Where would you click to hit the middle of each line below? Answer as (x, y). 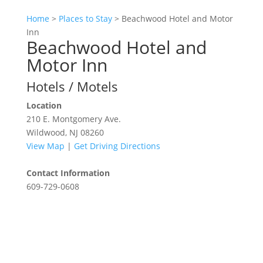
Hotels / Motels (72, 87)
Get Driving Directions (117, 146)
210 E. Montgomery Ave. (73, 119)
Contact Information (68, 173)
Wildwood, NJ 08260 (65, 133)
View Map (45, 146)
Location (44, 106)
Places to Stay (85, 19)
